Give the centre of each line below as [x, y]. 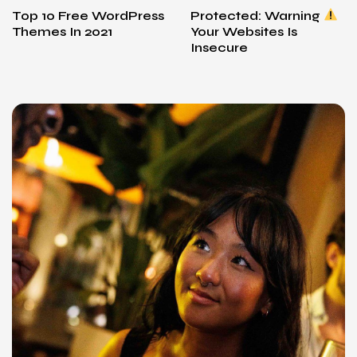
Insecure [219, 47]
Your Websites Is [244, 31]
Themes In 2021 [62, 31]
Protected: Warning [257, 15]
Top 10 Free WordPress [88, 15]
